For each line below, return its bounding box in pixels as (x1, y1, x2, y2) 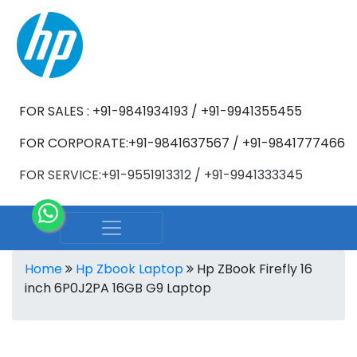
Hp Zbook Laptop (76, 260, 183, 278)
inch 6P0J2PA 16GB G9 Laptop (25, 279, 211, 297)
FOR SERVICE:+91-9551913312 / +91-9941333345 (19, 166, 303, 184)
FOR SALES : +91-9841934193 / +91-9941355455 (19, 102, 302, 120)
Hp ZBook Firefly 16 (194, 260, 312, 278)
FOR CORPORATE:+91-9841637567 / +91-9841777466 (19, 134, 345, 152)
